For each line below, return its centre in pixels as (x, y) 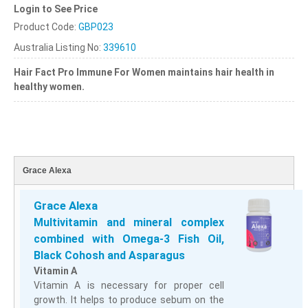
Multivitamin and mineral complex (129, 222)
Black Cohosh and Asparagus (109, 255)
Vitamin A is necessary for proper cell (129, 285)
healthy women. (49, 86)
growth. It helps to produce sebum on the (129, 299)
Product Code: (46, 26)
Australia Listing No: (58, 47)
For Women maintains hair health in (193, 72)
